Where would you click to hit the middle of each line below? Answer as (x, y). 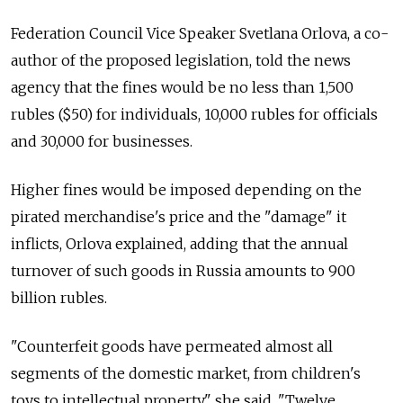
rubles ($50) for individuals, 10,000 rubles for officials (194, 114)
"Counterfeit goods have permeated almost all (172, 346)
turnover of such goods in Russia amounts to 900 (183, 271)
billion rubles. (59, 298)
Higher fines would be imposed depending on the (186, 190)
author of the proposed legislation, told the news (181, 60)
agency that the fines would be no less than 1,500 (182, 87)
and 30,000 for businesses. (102, 141)
